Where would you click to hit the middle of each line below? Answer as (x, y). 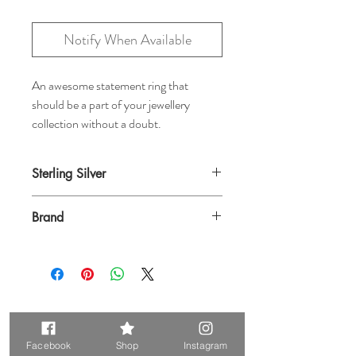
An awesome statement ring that (110, 85)
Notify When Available (127, 39)
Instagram (205, 345)
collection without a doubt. (97, 123)
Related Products (121, 319)
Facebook (49, 345)
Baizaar (48, 247)
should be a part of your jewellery (111, 104)
